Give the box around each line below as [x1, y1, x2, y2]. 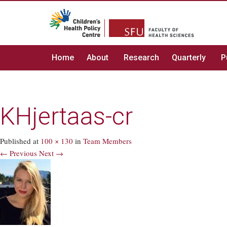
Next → [39, 148, 63, 158]
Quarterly [172, 53, 206, 62]
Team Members [83, 136, 132, 146]
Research [124, 53, 159, 62]
